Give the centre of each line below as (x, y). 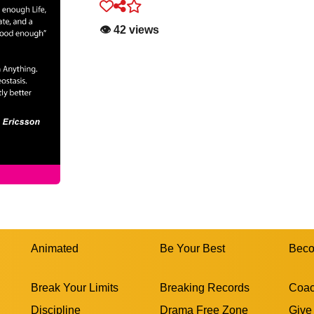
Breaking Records (205, 287)
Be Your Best (192, 248)
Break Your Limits (75, 287)
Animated (55, 248)
